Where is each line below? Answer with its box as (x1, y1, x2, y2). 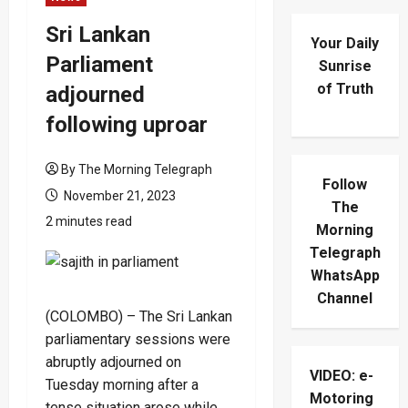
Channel (317, 290, 373, 308)
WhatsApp (310, 267, 380, 285)
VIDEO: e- (309, 367, 373, 385)
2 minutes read (46, 213, 132, 229)
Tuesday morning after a (46, 375, 199, 393)
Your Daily (311, 35, 380, 53)
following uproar (46, 111, 208, 138)
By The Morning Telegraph (61, 161, 212, 177)
